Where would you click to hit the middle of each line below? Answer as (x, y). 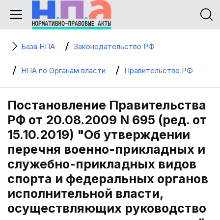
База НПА (38, 46)
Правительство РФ (159, 70)
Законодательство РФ (114, 46)
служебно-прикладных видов (102, 164)
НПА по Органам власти (63, 70)
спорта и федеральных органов (108, 179)
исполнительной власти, (85, 193)
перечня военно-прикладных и (106, 149)
